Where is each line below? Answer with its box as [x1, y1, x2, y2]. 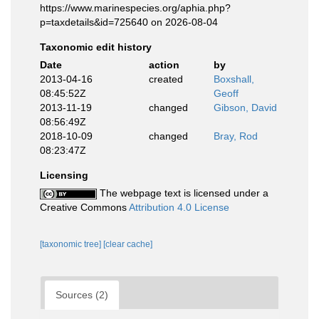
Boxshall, [214, 73, 254, 85]
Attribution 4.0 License [129, 202, 229, 213]
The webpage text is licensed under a [97, 187, 268, 199]
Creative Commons [40, 202, 129, 213]
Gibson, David [214, 102, 277, 113]
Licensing [40, 169, 88, 181]
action [148, 59, 179, 70]
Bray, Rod [214, 130, 258, 142]
